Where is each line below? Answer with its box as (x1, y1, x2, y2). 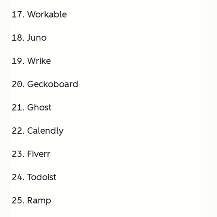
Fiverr (27, 149, 50, 160)
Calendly (27, 125, 63, 137)
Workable (27, 9, 67, 20)
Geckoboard (27, 79, 78, 90)
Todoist (27, 172, 57, 183)
